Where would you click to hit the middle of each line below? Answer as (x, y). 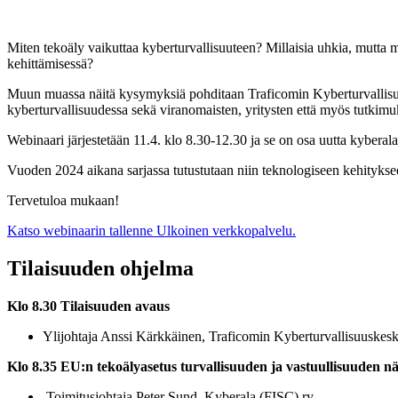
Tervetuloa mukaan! (63, 201)
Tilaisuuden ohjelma (100, 269)
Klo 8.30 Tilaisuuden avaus (88, 306)
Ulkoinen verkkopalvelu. (226, 231)
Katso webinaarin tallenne (80, 231)
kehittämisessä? (50, 64)
